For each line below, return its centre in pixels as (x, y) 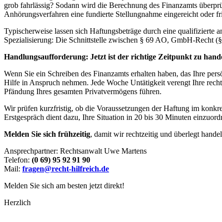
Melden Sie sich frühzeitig (47, 134)
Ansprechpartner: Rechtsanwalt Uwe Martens (75, 151)
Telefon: (18, 160)
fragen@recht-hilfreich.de (66, 169)
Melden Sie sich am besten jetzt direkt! (64, 186)
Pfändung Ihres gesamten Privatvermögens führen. (83, 92)
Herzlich (17, 203)
